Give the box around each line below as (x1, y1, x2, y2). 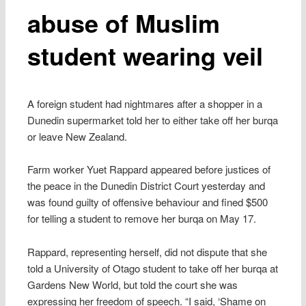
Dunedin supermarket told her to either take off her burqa (27, 112, 279, 127)
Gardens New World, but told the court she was (27, 277, 238, 292)
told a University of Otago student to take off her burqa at (27, 260, 279, 275)
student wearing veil (27, 37, 264, 73)
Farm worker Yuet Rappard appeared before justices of (27, 162, 271, 177)
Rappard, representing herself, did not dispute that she (27, 244, 268, 259)
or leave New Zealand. (27, 128, 128, 143)
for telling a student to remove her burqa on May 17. (27, 211, 257, 226)
